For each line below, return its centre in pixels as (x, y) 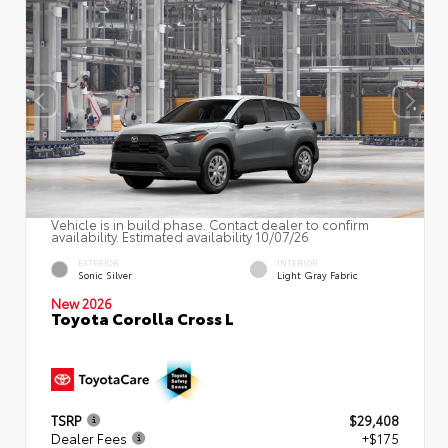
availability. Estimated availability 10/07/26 (180, 235)
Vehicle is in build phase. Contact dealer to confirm (210, 223)
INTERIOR (297, 263)
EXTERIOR (98, 263)
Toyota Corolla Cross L (142, 317)
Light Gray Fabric (317, 275)
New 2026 (81, 302)
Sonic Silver (105, 275)
